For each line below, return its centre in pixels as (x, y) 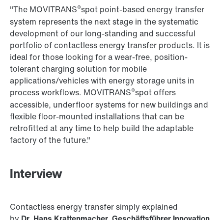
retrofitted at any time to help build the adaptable (102, 128)
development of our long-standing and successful (103, 34)
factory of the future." (50, 140)
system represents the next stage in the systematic (104, 22)
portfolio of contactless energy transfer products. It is (110, 45)
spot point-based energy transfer (143, 10)
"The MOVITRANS (43, 10)
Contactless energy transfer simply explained (94, 207)
